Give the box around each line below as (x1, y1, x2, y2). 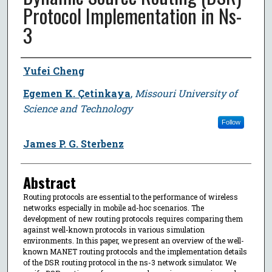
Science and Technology (22, 101, 132, 115)
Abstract (22, 171, 76, 193)
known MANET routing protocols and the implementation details (22, 246, 247, 256)
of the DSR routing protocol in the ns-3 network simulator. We (22, 257, 236, 267)
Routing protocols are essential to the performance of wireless (22, 191, 238, 202)
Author (20, 58, 56, 80)
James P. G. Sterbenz (22, 137, 124, 150)
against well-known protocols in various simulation (22, 224, 205, 234)
